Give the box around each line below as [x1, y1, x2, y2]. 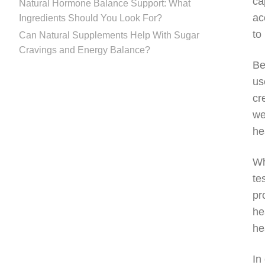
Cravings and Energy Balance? [19, 44, 150, 55]
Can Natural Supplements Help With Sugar [19, 30, 199, 40]
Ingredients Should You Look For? [19, 12, 162, 23]
